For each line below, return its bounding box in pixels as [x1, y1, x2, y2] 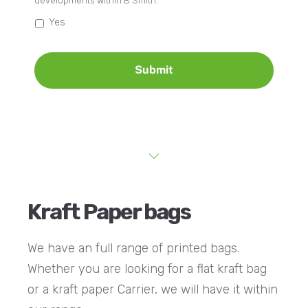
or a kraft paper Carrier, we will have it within [27, 282, 278, 298]
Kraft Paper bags [27, 198, 195, 225]
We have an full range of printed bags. [27, 241, 243, 256]
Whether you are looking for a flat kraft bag [27, 261, 267, 277]
